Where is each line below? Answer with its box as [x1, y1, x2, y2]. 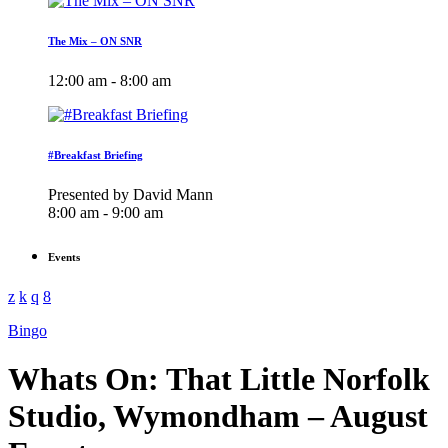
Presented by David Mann [48, 186, 213, 204]
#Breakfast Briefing [48, 149, 143, 162]
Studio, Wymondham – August [8, 398, 428, 435]
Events [48, 251, 80, 264]
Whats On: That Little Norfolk [8, 361, 430, 398]
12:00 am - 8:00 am [48, 72, 171, 90]
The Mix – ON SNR [48, 35, 142, 48]
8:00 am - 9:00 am [48, 204, 163, 222]
